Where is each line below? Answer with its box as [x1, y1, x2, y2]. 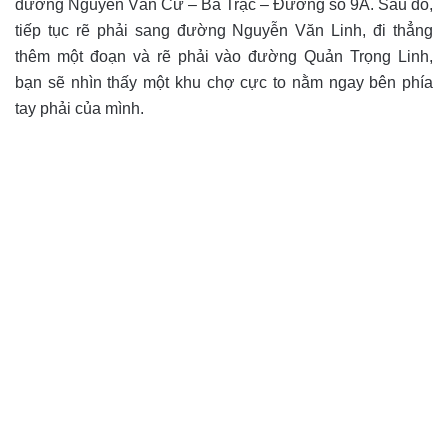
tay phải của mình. [15, 100, 148, 118]
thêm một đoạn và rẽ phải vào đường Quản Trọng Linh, [15, 48, 433, 66]
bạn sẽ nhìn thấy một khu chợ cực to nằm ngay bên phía [15, 74, 433, 92]
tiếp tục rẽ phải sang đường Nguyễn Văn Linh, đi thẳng [15, 22, 433, 40]
